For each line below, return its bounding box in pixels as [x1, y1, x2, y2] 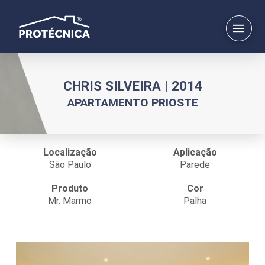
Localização [43, 146, 97, 158]
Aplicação [173, 146, 217, 158]
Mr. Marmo [48, 195, 92, 206]
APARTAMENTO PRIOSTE [67, 95, 198, 109]
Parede [180, 159, 211, 170]
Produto [51, 182, 89, 194]
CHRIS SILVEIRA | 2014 [63, 77, 202, 93]
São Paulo [49, 159, 91, 170]
